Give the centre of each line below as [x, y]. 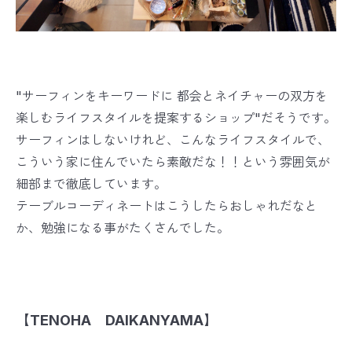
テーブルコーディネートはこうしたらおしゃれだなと [167, 206]
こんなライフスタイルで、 [255, 140]
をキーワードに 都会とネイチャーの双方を [206, 96]
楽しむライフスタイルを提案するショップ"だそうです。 [176, 118]
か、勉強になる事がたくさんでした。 [123, 228]
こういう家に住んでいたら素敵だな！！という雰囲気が [173, 162]
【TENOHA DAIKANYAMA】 [117, 321]
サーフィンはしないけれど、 [97, 140]
